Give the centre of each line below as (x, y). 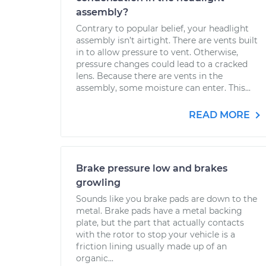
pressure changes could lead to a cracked (162, 64)
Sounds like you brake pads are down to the (167, 199)
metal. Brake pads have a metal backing (159, 211)
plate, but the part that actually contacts (160, 223)
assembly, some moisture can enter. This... (163, 88)
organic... (95, 258)
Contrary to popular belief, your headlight (162, 28)
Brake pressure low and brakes (152, 168)
